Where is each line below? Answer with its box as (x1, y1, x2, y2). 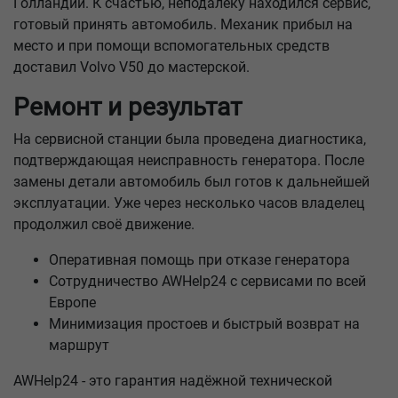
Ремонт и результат (13, 92, 242, 122)
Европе (49, 294, 96, 311)
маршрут (49, 337, 109, 354)
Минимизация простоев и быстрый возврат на (49, 315, 360, 332)
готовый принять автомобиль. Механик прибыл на (13, 16, 353, 33)
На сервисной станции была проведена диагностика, (13, 131, 366, 147)
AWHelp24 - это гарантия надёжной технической (13, 372, 332, 389)
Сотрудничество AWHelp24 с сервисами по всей (49, 273, 366, 290)
